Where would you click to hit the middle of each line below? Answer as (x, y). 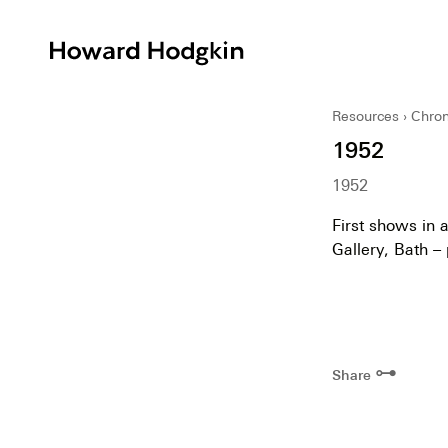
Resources (365, 115)
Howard (276, 49)
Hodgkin (278, 73)
